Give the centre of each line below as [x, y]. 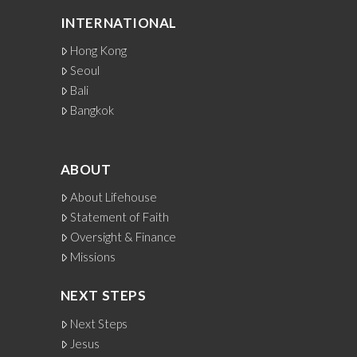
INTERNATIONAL [118, 22]
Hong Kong [99, 51]
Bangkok [92, 110]
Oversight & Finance [124, 237]
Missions [93, 257]
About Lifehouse [114, 197]
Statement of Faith [120, 217]
